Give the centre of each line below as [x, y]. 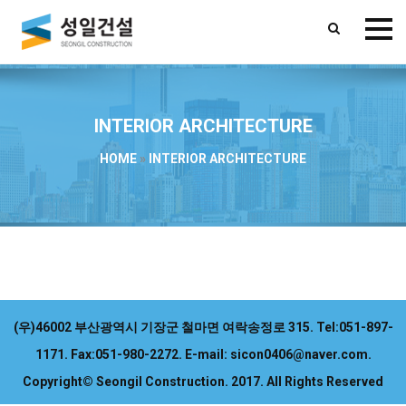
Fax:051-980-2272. [127, 354]
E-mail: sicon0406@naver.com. [278, 354]
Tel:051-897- [354, 327]
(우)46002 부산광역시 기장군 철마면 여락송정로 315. [164, 327]
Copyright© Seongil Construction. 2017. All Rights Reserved [203, 382]
